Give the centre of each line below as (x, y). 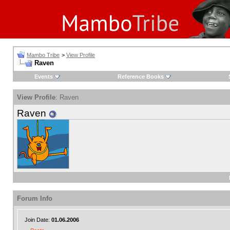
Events (43, 76)
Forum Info (35, 198)
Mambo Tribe (43, 55)
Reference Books (140, 76)
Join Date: (38, 220)
